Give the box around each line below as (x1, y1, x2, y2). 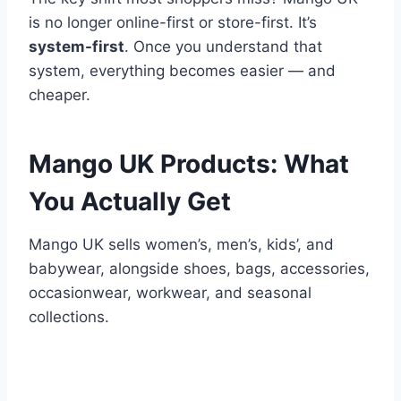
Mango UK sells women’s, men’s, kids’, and (29, 235, 334, 254)
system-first (29, 38, 124, 56)
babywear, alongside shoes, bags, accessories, (29, 260, 370, 278)
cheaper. (29, 86, 90, 105)
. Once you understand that (124, 38, 322, 56)
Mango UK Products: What (29, 149, 349, 180)
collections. (29, 308, 109, 327)
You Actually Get (29, 186, 231, 218)
